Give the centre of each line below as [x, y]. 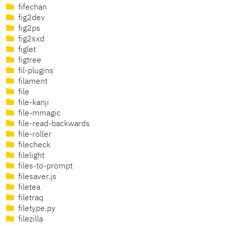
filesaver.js [36, 177]
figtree [29, 61]
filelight [30, 156]
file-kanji [33, 103]
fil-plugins [35, 71]
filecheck [33, 146]
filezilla [30, 220]
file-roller [34, 135]
